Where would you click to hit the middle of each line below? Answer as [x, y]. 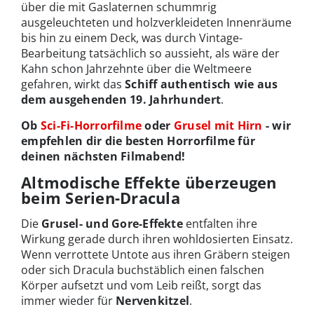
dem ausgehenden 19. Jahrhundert [121, 99]
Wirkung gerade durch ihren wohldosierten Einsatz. [157, 239]
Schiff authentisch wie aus [202, 84]
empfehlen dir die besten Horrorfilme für [138, 141]
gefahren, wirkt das [73, 84]
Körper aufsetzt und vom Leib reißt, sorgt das [141, 285]
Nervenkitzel [153, 300]
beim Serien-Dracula [101, 197]
